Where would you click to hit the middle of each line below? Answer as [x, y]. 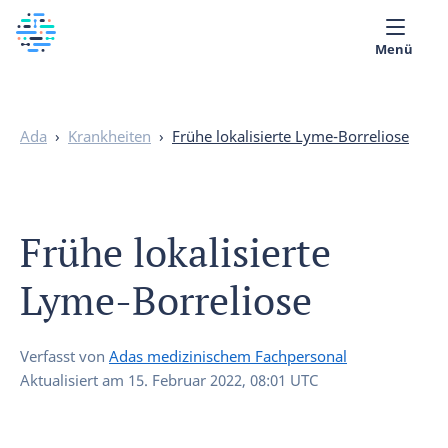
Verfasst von [64, 356]
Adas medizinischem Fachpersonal [228, 356]
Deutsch [94, 196]
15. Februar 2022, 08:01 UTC [223, 380]
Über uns [74, 109]
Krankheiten [109, 136]
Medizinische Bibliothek [136, 153]
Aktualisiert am [74, 380]
